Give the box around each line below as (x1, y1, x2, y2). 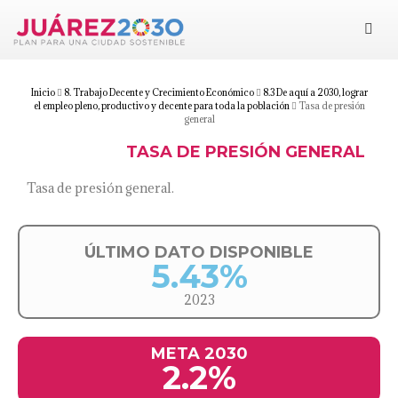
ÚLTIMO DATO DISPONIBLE (84, 242, 314, 262)
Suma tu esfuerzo (230, 130, 348, 148)
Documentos (230, 178, 315, 196)
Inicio (30, 85, 55, 99)
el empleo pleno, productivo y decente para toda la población (33, 99, 290, 112)
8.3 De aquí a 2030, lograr (262, 85, 368, 99)
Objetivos (230, 82, 294, 100)
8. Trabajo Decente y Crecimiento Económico (63, 85, 254, 99)
